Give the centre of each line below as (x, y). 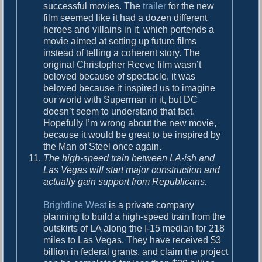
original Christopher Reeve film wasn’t (123, 64)
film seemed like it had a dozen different (125, 18)
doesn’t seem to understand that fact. (119, 111)
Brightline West (75, 205)
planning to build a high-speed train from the (135, 216)
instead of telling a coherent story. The (122, 53)
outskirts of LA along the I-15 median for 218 (134, 228)
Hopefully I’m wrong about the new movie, (130, 123)
